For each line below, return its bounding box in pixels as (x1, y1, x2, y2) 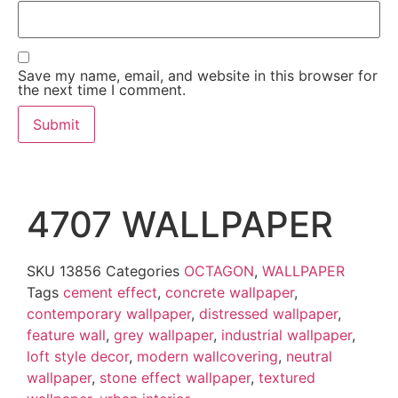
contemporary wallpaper (27, 304, 191, 322)
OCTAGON (184, 261, 254, 280)
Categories (106, 261, 179, 280)
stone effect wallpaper (99, 368, 251, 386)
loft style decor (27, 346, 129, 365)
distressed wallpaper (199, 304, 338, 322)
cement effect (63, 283, 157, 301)
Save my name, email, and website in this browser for (18, 66, 378, 84)
